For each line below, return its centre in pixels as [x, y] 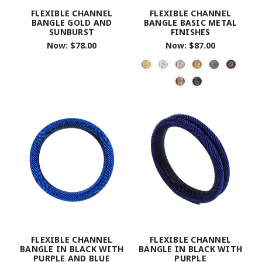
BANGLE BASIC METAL [190, 23]
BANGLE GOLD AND [72, 23]
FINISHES [190, 32]
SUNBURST [72, 32]
